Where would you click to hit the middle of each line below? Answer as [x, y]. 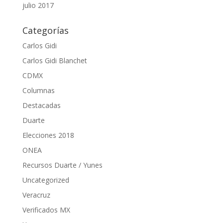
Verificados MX [46, 210]
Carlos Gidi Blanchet [55, 61]
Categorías [45, 31]
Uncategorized [46, 180]
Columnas [38, 91]
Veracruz [36, 195]
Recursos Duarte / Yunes [62, 165]
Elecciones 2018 [48, 135]
